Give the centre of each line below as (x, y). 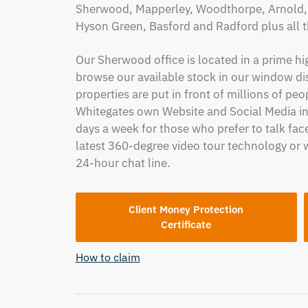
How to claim (108, 257)
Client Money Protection (186, 209)
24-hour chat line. (123, 163)
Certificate (186, 224)
